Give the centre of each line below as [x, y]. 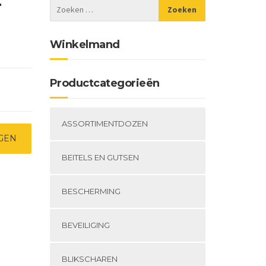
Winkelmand [85, 45]
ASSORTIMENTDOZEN [104, 123]
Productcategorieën [104, 83]
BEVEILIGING [85, 225]
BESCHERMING [91, 191]
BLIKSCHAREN [89, 259]
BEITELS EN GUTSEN [100, 157]
